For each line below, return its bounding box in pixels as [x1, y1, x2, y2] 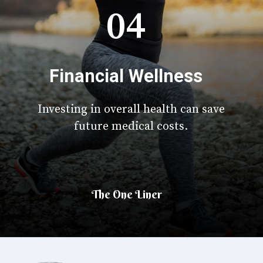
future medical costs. [74, 119, 188, 134]
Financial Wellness [49, 65, 203, 86]
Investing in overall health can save [37, 102, 225, 117]
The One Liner [92, 187, 163, 202]
